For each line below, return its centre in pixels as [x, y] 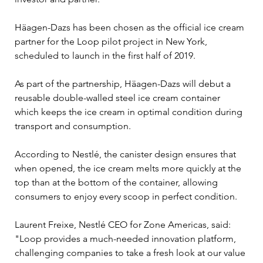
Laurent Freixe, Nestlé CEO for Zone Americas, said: [124, 224]
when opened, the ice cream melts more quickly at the [129, 168]
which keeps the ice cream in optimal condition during [130, 112]
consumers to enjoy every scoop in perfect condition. [126, 196]
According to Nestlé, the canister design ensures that [127, 154]
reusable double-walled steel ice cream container [119, 97]
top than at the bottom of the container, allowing [117, 182]
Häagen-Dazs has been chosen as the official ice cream [131, 27]
